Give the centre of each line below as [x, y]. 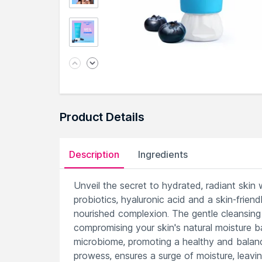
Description [94, 154]
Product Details [102, 117]
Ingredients [163, 154]
